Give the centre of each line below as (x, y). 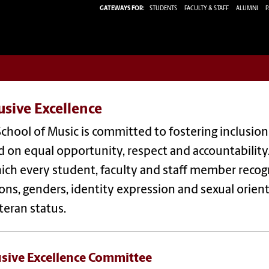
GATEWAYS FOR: (122, 8)
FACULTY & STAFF (207, 8)
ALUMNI (247, 8)
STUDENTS (164, 8)
